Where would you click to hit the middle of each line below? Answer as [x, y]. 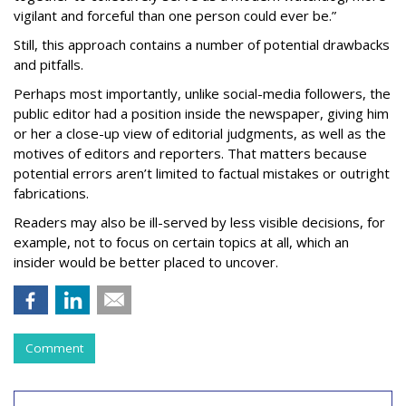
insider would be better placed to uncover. [146, 262]
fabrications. [51, 193]
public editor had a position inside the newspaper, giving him [201, 113]
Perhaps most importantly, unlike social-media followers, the [202, 93]
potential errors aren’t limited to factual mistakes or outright [202, 173]
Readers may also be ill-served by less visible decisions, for [199, 222]
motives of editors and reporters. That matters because [190, 153]
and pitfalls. [48, 64]
